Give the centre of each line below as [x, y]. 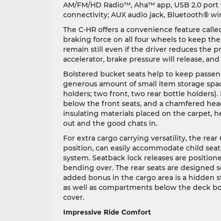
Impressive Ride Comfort [107, 212]
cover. [74, 197]
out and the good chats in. [110, 123]
